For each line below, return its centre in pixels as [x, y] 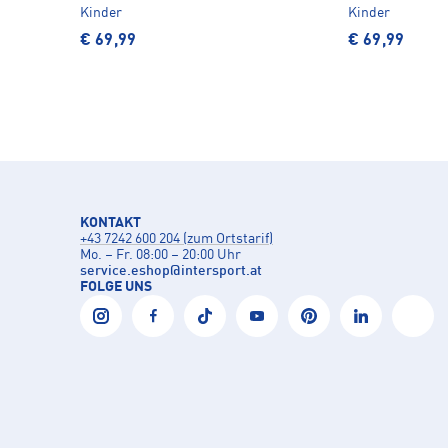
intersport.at [221, 270]
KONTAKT [110, 222]
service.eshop [125, 270]
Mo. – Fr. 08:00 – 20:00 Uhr [160, 254]
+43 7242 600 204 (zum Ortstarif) [176, 238]
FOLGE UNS [116, 286]
